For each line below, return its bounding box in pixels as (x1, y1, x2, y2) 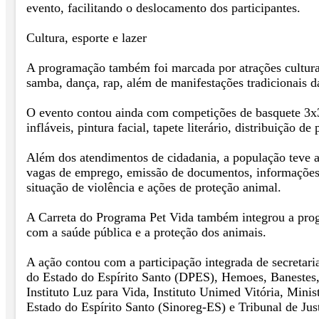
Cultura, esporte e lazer (26, 30, 147, 45)
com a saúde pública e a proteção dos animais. (26, 224, 266, 239)
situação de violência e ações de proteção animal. (26, 179, 281, 194)
